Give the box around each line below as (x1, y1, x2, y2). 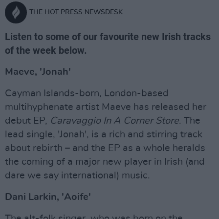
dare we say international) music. (5, 171, 150, 180)
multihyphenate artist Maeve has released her (5, 102, 206, 112)
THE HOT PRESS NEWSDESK (29, 9, 123, 16)
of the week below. (5, 44, 87, 56)
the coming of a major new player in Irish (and (5, 157, 205, 167)
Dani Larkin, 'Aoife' (5, 192, 91, 202)
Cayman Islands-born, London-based (5, 88, 169, 98)
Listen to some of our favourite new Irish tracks (5, 31, 211, 43)
